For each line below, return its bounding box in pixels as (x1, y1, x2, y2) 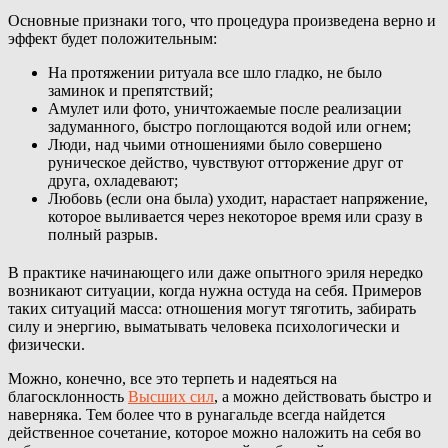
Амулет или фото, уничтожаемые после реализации (48, 100, 402, 118)
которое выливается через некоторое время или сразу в (48, 208, 423, 226)
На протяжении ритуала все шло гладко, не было (48, 64, 382, 82)
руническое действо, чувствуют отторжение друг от (48, 154, 403, 172)
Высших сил (128, 388, 214, 406)
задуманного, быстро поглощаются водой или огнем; (48, 118, 411, 136)
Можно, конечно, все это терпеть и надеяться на (8, 370, 337, 388)
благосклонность (8, 388, 128, 406)
